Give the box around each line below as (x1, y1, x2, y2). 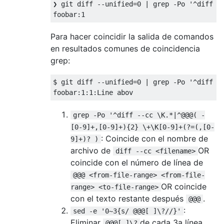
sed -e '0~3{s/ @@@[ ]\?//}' (73, 206, 181, 215)
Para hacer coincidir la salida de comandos (50, 31, 213, 41)
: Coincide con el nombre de (101, 133, 208, 143)
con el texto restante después (70, 193, 186, 203)
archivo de (70, 145, 113, 155)
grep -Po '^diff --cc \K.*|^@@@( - (73, 110, 205, 119)
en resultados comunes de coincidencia (50, 43, 200, 53)
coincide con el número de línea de (70, 157, 203, 167)
